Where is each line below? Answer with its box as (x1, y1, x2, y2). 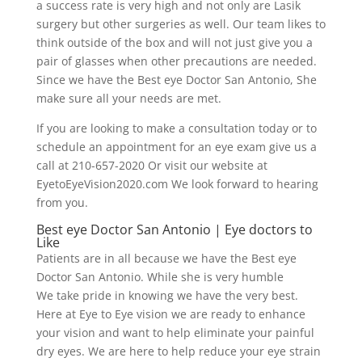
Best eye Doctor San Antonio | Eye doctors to (36, 221, 313, 239)
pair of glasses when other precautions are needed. (36, 53, 317, 69)
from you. (36, 195, 88, 211)
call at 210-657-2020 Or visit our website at (36, 158, 267, 174)
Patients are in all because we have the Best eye (36, 250, 297, 267)
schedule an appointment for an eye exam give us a (36, 139, 317, 155)
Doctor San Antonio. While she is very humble (36, 269, 284, 285)
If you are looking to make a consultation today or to (36, 120, 317, 137)
